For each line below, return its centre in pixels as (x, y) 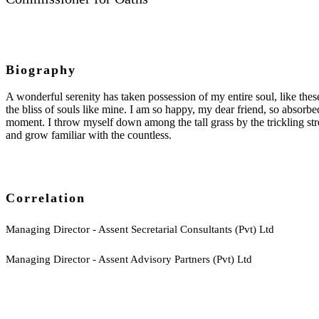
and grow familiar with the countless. (89, 135)
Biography (41, 70)
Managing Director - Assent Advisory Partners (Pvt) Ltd (129, 260)
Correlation (46, 198)
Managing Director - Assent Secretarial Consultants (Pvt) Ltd (140, 230)
